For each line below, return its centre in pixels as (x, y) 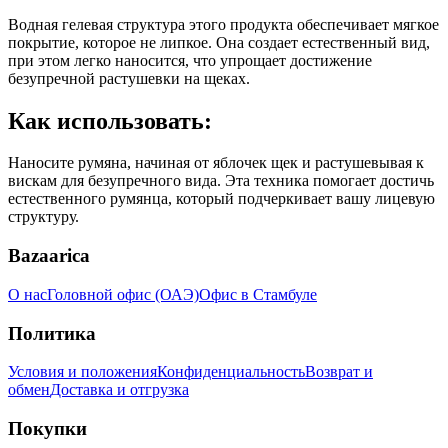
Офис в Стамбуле (258, 294)
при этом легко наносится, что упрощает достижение (190, 60)
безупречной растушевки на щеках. (129, 78)
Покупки (47, 429)
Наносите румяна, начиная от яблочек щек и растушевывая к (216, 163)
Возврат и (339, 372)
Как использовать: (110, 120)
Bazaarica (49, 256)
